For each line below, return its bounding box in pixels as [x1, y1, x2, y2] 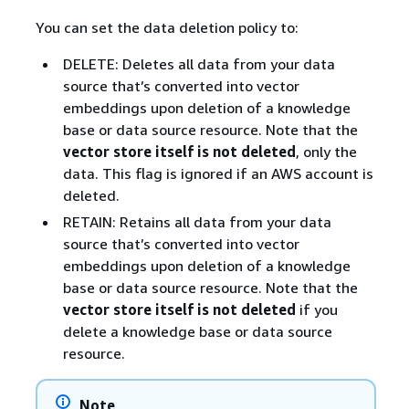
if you [295, 299, 338, 319]
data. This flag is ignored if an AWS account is [62, 163, 373, 183]
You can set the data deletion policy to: [35, 17, 299, 37]
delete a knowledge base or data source [62, 321, 332, 341]
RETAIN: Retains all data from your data [62, 212, 331, 231]
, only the [295, 142, 357, 161]
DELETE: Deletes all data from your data [62, 54, 335, 73]
